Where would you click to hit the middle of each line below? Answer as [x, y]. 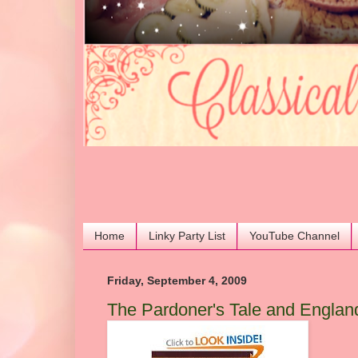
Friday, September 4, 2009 [177, 280]
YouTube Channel [294, 236]
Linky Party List [187, 236]
